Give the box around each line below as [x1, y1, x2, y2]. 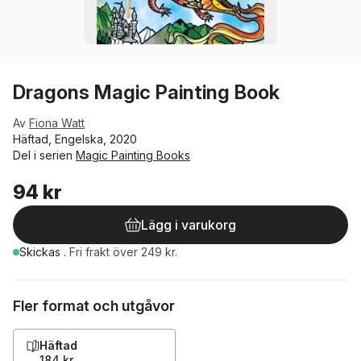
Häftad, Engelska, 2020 [13, 132, 137, 146]
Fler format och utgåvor [13, 297, 175, 314]
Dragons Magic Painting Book [13, 81, 280, 104]
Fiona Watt [29, 116, 85, 130]
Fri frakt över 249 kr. [69, 245, 177, 259]
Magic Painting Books [76, 148, 190, 162]
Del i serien [13, 148, 76, 162]
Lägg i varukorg [141, 217, 236, 233]
